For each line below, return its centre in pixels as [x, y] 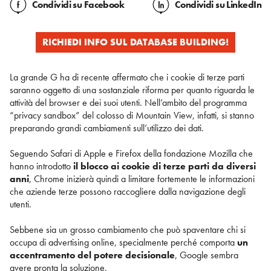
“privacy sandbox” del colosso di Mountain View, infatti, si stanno [132, 115]
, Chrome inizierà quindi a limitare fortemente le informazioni [142, 178]
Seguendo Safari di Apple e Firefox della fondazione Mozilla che [131, 153]
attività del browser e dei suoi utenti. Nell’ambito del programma [128, 102]
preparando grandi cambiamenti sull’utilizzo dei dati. [107, 128]
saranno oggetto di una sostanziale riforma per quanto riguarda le [132, 90]
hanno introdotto [40, 166]
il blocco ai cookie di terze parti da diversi [163, 166]
